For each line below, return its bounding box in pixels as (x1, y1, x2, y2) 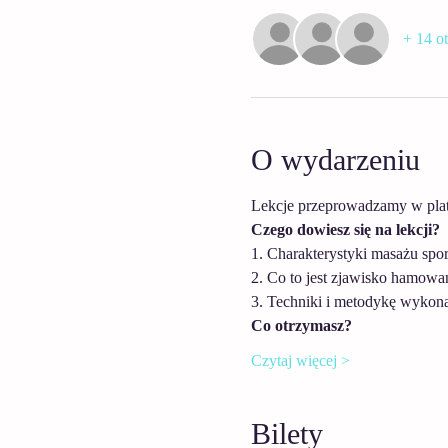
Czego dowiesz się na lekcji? (250, 221, 440, 238)
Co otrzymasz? (250, 317, 352, 334)
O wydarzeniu (250, 143, 420, 176)
